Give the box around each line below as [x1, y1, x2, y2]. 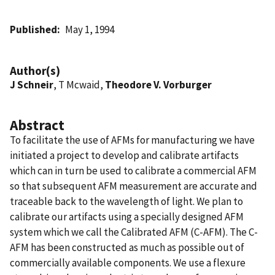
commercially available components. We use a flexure [10, 255, 246, 269]
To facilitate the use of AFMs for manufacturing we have [10, 133, 255, 147]
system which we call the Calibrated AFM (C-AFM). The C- [10, 225, 258, 239]
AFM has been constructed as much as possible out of [10, 240, 244, 254]
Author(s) [10, 63, 60, 78]
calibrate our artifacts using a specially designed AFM [10, 209, 244, 223]
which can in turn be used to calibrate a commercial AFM [10, 163, 257, 177]
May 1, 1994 [65, 22, 115, 36]
